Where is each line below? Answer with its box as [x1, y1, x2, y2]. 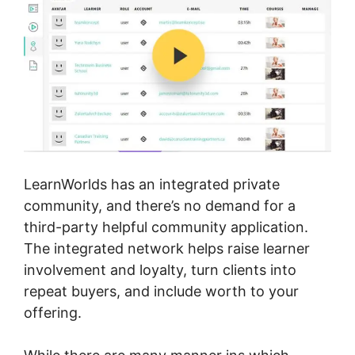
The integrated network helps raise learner [24, 239, 310, 257]
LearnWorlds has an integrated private [24, 175, 280, 193]
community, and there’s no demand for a [24, 197, 296, 214]
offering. [24, 303, 82, 321]
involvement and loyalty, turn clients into [24, 261, 296, 278]
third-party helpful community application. [24, 218, 308, 235]
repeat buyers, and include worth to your [24, 282, 299, 300]
